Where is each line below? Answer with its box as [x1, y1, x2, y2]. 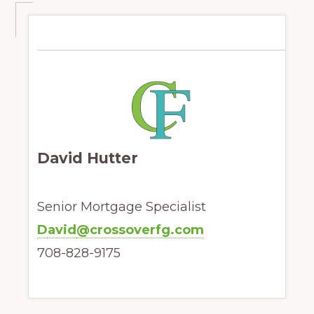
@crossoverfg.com [76, 222, 204, 238]
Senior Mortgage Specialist [36, 199, 206, 215]
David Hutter [36, 149, 138, 168]
